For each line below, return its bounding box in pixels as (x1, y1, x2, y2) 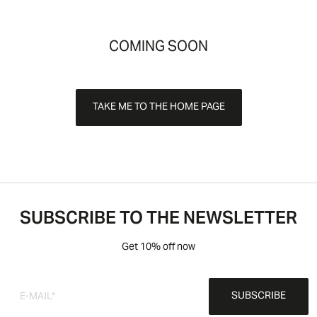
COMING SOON (109, 33, 208, 63)
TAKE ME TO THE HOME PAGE (92, 97, 225, 118)
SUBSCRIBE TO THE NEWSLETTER (20, 202, 297, 238)
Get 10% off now (122, 237, 195, 258)
